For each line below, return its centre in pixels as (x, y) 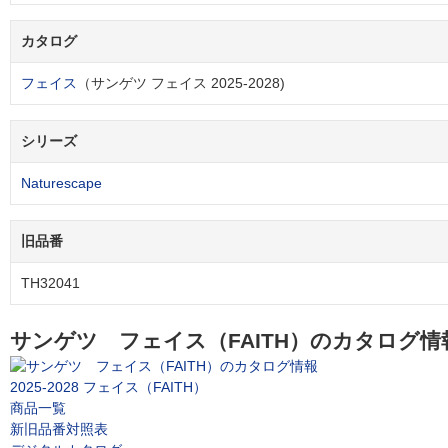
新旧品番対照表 (59, 429)
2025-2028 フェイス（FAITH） (108, 387)
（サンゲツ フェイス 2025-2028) (181, 83)
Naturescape (61, 183)
